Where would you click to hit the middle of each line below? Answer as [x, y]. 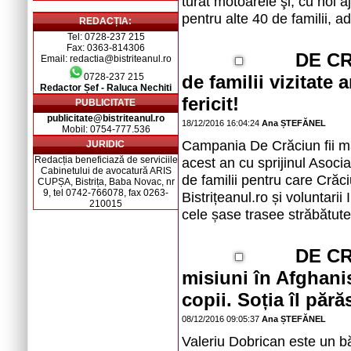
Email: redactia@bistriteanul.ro [106, 59]
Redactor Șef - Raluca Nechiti [106, 88]
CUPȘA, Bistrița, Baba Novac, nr [106, 182]
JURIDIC [105, 144]
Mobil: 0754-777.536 [106, 129]
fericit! [210, 104]
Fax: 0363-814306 [106, 48]
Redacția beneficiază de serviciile [106, 160]
